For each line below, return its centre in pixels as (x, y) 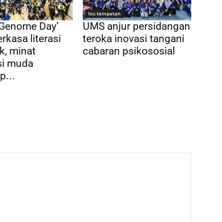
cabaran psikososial (129, 51)
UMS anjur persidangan (137, 27)
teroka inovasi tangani (134, 39)
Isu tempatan (105, 14)
